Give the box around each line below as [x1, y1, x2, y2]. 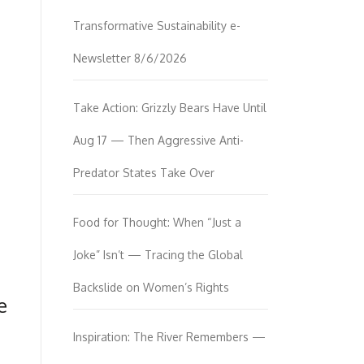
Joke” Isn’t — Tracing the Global [73, 248, 243, 262]
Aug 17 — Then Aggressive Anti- [73, 133, 244, 147]
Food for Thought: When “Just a [73, 215, 241, 229]
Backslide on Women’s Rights [73, 280, 229, 294]
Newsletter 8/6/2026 [73, 51, 187, 65]
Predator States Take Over [73, 166, 214, 180]
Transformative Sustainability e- [73, 19, 240, 32]
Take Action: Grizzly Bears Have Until [73, 101, 266, 115]
